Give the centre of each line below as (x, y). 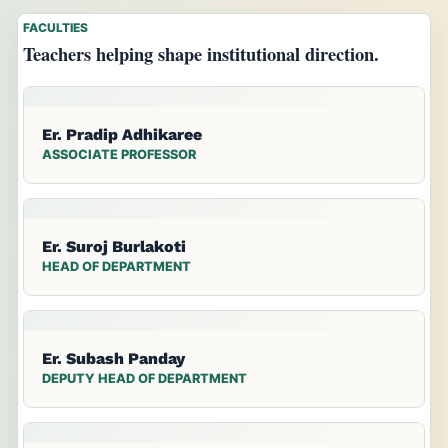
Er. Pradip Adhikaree (122, 135)
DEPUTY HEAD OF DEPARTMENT (144, 379)
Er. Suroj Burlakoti (114, 247)
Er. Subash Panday (113, 359)
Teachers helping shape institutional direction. (201, 54)
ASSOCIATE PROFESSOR (119, 155)
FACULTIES (55, 28)
